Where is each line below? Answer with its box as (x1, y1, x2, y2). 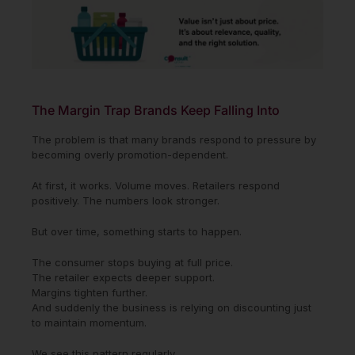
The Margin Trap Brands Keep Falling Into (32, 101, 280, 118)
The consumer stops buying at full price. (32, 255, 233, 269)
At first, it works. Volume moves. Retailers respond (32, 178, 280, 192)
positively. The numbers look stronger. (32, 193, 219, 207)
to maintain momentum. (32, 315, 147, 329)
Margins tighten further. (32, 285, 147, 299)
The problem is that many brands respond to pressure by (32, 132, 316, 146)
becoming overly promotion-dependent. (32, 147, 228, 161)
